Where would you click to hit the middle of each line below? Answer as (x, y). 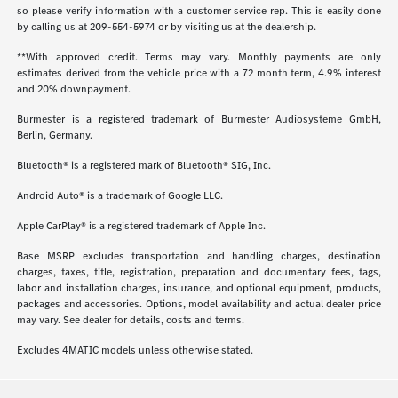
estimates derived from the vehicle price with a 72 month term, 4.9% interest (199, 73)
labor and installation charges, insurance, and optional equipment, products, (199, 288)
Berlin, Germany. (55, 135)
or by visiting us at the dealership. (236, 27)
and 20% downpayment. (74, 89)
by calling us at (54, 27)
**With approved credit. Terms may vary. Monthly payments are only (199, 57)
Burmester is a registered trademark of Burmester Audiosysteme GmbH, (199, 119)
